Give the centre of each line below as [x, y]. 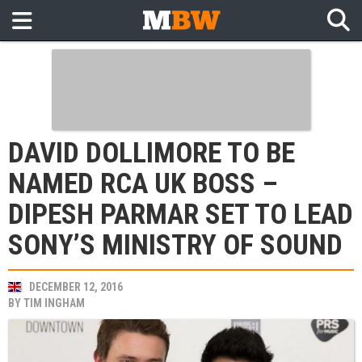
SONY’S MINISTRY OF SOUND [175, 245]
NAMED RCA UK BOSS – [143, 184]
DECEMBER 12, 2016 [76, 287]
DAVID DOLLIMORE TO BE [152, 153]
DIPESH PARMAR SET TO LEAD [181, 215]
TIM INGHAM [54, 303]
